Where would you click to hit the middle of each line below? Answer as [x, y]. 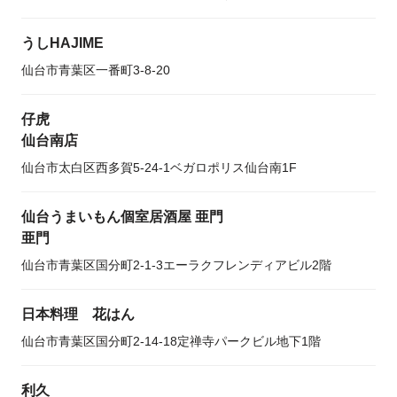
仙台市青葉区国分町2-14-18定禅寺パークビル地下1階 [171, 341]
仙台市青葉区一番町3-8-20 [96, 70]
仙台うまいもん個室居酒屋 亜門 [122, 217]
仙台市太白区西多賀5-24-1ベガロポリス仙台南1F [159, 167]
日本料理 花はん [78, 314]
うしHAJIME [62, 43]
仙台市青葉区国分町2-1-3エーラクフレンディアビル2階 [176, 265]
